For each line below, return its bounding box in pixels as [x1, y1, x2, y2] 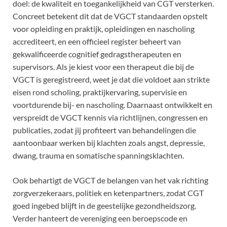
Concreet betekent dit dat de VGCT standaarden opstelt [13, 11, 208, 21]
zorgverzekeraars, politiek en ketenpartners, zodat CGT [13, 187, 204, 198]
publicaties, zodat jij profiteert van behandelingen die [13, 125, 196, 135]
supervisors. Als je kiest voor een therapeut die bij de [13, 61, 194, 71]
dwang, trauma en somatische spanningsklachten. [13, 150, 184, 160]
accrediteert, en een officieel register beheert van [13, 36, 181, 46]
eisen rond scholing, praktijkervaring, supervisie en [13, 87, 187, 97]
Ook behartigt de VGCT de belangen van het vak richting [13, 175, 208, 185]
